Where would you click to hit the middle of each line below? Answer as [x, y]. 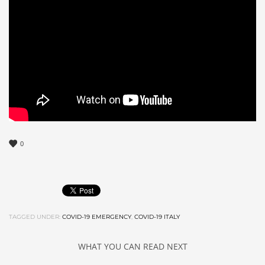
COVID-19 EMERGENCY [97, 217]
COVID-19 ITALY [157, 217]
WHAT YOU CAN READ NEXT [132, 247]
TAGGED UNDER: [35, 217]
